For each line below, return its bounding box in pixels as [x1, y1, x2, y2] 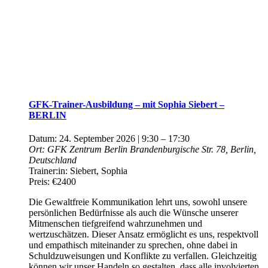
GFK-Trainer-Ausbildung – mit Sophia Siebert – [29, 99, 224, 109]
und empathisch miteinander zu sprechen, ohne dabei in [29, 240, 237, 251]
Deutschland [29, 155, 77, 166]
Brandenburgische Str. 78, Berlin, [130, 144, 256, 155]
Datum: [29, 133, 59, 144]
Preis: [29, 176, 52, 187]
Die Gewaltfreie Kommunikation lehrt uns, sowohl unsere [29, 197, 247, 208]
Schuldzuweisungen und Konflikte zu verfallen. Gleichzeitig [29, 251, 257, 261]
